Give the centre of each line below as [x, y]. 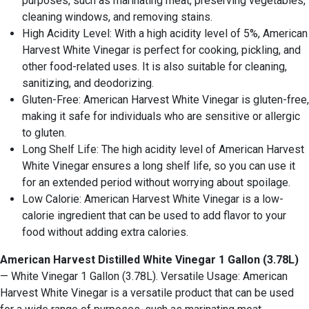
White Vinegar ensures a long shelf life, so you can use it [159, 166]
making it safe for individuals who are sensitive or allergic [161, 117]
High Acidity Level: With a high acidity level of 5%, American [165, 34]
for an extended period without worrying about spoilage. [156, 183]
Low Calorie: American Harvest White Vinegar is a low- [153, 199]
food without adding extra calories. [105, 232]
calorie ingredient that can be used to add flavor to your [154, 216]
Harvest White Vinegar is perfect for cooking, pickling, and [161, 50]
